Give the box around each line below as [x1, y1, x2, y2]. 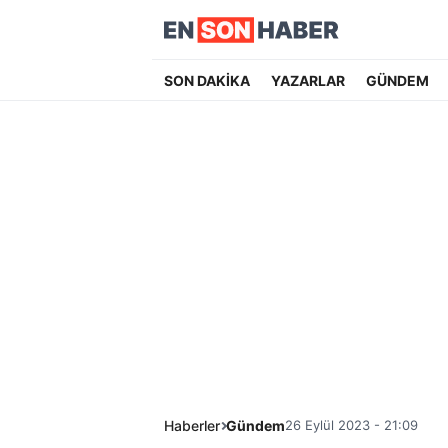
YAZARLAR [270, 72, 345, 89]
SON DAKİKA [164, 72, 250, 89]
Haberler [164, 417, 220, 434]
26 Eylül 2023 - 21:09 [285, 417, 418, 433]
